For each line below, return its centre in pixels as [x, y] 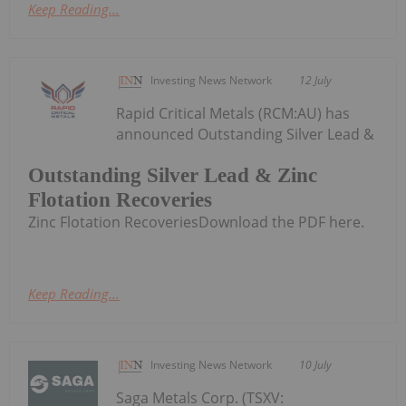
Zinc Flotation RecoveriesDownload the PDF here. [196, 222]
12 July [316, 80]
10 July [316, 365]
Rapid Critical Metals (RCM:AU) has [233, 113]
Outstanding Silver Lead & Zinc [173, 176]
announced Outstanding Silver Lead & [246, 134]
